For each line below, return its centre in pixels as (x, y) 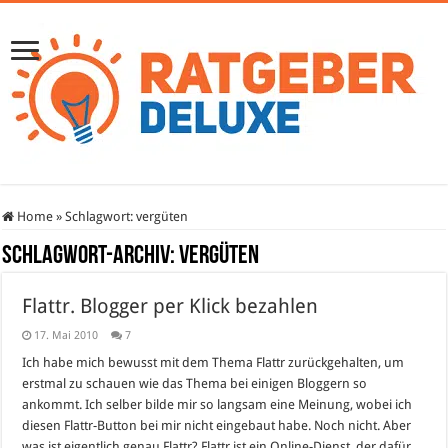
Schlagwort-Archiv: (91, 256)
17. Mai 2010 (66, 335)
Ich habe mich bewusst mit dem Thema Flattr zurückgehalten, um (213, 362)
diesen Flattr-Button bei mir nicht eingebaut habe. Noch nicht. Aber (217, 425)
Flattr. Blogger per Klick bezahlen (170, 306)
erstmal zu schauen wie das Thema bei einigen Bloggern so (195, 383)
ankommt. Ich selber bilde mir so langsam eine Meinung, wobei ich (217, 404)
